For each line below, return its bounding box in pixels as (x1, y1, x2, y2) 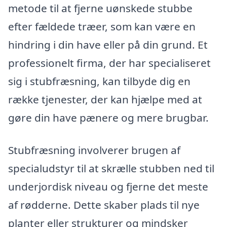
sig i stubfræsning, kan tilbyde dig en (8, 73, 191, 88)
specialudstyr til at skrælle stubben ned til (8, 161, 214, 175)
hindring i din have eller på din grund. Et (8, 37, 208, 52)
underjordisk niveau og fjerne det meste (8, 179, 208, 194)
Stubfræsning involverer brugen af (8, 142, 180, 157)
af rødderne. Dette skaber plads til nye (8, 197, 200, 212)
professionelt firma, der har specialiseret (8, 55, 211, 70)
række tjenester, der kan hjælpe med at (8, 92, 202, 106)
